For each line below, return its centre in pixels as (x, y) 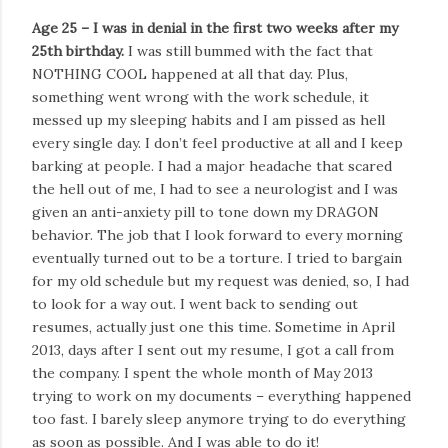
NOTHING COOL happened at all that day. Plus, (190, 73)
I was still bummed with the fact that (248, 50)
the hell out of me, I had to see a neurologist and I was (215, 188)
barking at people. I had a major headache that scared (212, 165)
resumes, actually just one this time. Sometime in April (213, 326)
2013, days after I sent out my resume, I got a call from (213, 349)
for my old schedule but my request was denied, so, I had (220, 280)
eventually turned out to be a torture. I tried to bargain (217, 257)
